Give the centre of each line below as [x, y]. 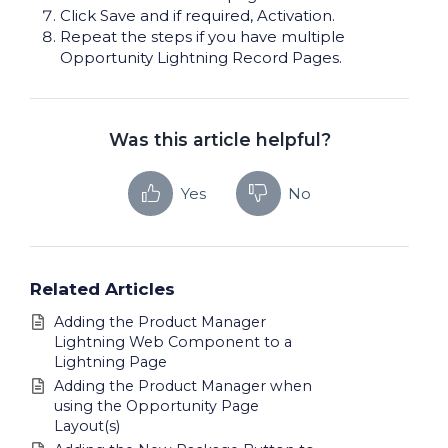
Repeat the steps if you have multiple [202, 37]
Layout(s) [87, 425]
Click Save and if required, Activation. [197, 16]
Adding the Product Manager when [183, 385]
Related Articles [102, 288]
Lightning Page [110, 362]
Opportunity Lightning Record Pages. [201, 58]
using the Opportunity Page [156, 405]
